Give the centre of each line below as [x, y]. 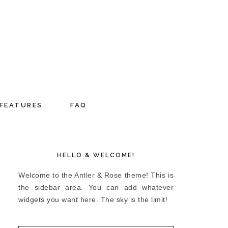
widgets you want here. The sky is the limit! [93, 199]
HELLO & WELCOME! [96, 155]
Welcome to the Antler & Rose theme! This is [96, 175]
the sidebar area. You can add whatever [96, 187]
